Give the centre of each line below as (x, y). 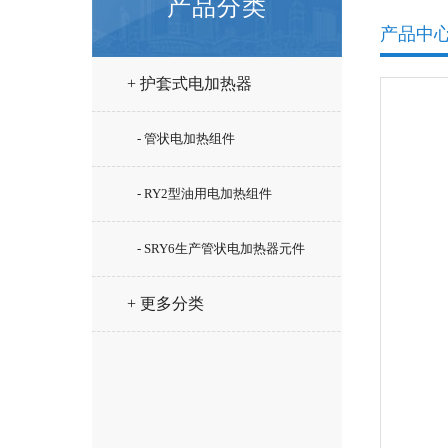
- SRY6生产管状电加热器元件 (221, 248)
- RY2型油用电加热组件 (204, 193)
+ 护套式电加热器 (189, 83)
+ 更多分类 (165, 303)
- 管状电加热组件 (186, 138)
